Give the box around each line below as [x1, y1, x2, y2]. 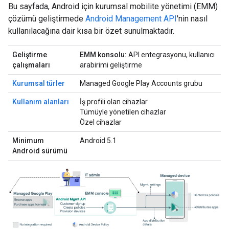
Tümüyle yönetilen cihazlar [80, 108, 166, 116]
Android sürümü [12, 147, 67, 155]
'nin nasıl [177, 14, 208, 24]
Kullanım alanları [12, 98, 69, 106]
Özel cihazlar [80, 118, 122, 126]
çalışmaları [12, 61, 50, 69]
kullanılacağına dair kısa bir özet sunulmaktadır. [8, 26, 174, 36]
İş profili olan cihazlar [80, 98, 148, 106]
